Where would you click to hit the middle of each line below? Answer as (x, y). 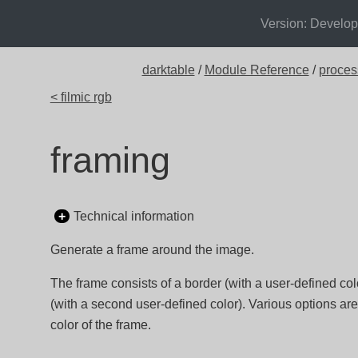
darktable (168, 70)
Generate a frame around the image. (152, 250)
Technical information (133, 216)
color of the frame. (100, 325)
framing (110, 160)
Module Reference (257, 70)
